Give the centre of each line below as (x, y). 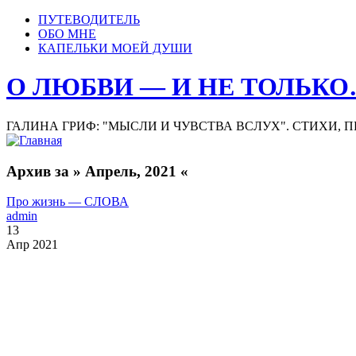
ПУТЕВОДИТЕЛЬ (89, 19)
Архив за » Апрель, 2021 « (97, 171)
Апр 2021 (32, 245)
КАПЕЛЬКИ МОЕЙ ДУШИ (115, 48)
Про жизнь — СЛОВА (68, 202)
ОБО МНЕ (67, 34)
